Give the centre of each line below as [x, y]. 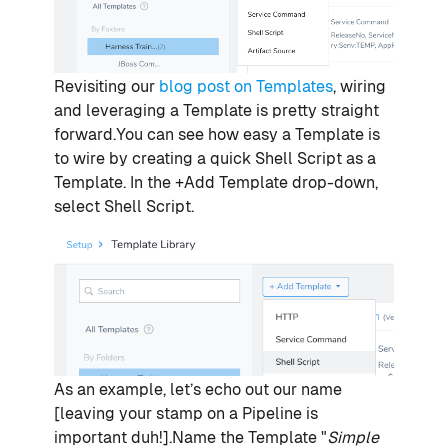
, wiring [359, 87]
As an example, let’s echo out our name [198, 389]
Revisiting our [106, 87]
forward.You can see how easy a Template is [217, 135]
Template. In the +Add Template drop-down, [216, 183]
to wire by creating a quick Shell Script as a [215, 159]
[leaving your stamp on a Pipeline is [186, 413]
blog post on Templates [246, 87]
